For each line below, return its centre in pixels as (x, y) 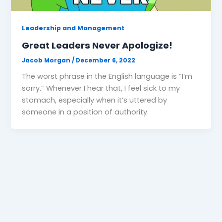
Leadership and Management (73, 28)
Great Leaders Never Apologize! (97, 45)
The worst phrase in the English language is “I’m (107, 77)
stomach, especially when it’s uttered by (95, 100)
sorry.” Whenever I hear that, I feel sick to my (101, 88)
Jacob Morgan (47, 60)
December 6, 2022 (106, 60)
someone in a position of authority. (85, 112)
